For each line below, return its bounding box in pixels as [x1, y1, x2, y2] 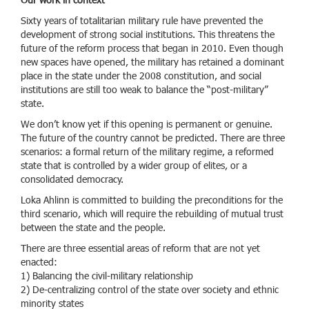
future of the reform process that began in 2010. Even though [21, 41, 283, 57]
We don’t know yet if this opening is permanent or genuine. [21, 117, 272, 132]
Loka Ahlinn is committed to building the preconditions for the [21, 193, 283, 208]
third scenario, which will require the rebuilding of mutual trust [21, 207, 283, 222]
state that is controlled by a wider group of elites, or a [21, 159, 247, 174]
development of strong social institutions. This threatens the [21, 28, 275, 43]
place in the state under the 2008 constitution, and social [21, 69, 261, 84]
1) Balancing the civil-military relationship [21, 269, 193, 284]
